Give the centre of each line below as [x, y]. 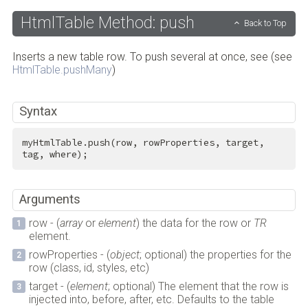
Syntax [38, 112]
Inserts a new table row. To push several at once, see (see [152, 57]
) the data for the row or [195, 223]
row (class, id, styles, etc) [89, 267]
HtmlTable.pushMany [62, 70]
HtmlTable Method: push [107, 23]
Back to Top [266, 23]
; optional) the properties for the [215, 254]
